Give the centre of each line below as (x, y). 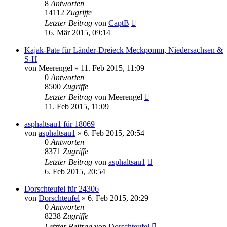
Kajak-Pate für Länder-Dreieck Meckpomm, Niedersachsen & (124, 50)
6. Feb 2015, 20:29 (118, 198)
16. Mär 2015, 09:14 (78, 32)
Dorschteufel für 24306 (62, 188)
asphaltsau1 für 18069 (60, 124)
